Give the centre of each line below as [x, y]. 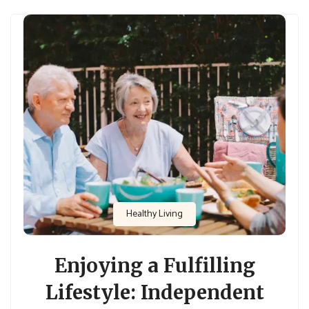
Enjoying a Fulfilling [154, 265]
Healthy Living [154, 214]
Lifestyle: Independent [154, 292]
